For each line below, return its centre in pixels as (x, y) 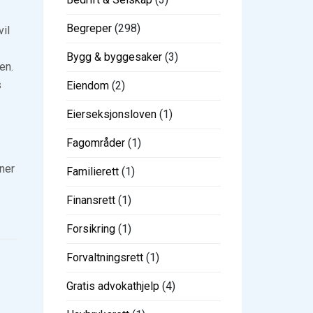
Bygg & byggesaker (114, 57)
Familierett (93, 171)
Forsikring (91, 228)
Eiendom (88, 85)
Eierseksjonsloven (111, 114)
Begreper (89, 28)
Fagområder (96, 143)
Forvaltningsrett (105, 257)
